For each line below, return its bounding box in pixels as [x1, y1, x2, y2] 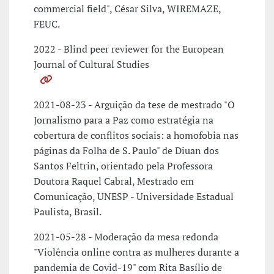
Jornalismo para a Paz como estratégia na [34, 113, 213, 127]
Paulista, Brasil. [34, 205, 102, 219]
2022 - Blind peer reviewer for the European [34, 42, 224, 56]
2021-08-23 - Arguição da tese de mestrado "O [34, 98, 235, 112]
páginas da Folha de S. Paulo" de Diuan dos [34, 144, 219, 158]
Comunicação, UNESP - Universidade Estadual [34, 190, 234, 204]
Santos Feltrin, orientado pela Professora [34, 159, 213, 173]
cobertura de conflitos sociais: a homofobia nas [34, 128, 239, 143]
